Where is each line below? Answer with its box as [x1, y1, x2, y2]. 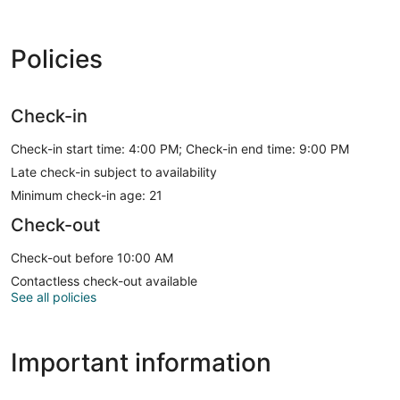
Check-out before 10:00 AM [11, 249, 173, 265]
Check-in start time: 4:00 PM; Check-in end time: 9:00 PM [11, 140, 349, 156]
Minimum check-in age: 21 [11, 187, 162, 203]
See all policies [11, 288, 96, 304]
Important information [11, 346, 271, 378]
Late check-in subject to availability [11, 163, 217, 179]
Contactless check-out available [11, 272, 197, 288]
